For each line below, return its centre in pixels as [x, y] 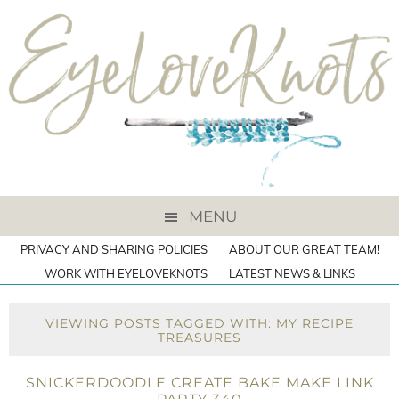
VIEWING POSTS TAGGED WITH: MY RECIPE [199, 323]
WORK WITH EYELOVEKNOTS [126, 273]
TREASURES [199, 338]
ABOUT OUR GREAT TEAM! [304, 249]
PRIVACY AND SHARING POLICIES [114, 249]
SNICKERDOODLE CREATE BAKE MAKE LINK [199, 383]
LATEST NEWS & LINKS [292, 273]
